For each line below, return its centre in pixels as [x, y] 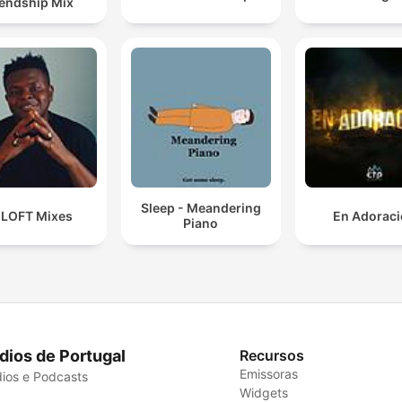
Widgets [264, 392]
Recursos [272, 355]
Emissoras [269, 373]
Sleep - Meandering [201, 208]
